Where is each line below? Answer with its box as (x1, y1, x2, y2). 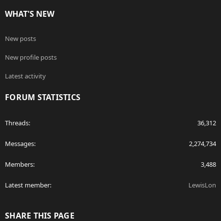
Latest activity (5, 72, 46, 81)
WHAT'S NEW (5, 8, 54, 20)
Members (5, 160, 33, 169)
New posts (5, 34, 36, 43)
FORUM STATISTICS (5, 92, 80, 103)
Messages (5, 139, 34, 148)
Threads (5, 118, 29, 128)
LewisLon (188, 181, 216, 190)
